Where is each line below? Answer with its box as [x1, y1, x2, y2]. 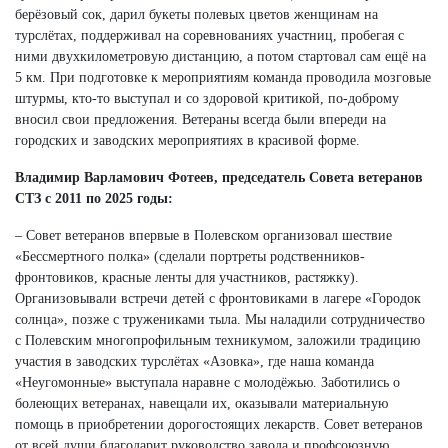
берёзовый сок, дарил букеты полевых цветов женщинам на [15, 6, 378, 22]
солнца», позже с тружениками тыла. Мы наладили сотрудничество [15, 311, 425, 327]
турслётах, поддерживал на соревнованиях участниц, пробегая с [15, 27, 404, 43]
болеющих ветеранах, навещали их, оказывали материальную [15, 395, 388, 411]
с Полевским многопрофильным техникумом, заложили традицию [15, 332, 420, 348]
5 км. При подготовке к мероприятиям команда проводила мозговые [15, 69, 431, 85]
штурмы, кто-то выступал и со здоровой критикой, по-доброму [15, 90, 399, 106]
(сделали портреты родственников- [154, 248, 365, 264]
